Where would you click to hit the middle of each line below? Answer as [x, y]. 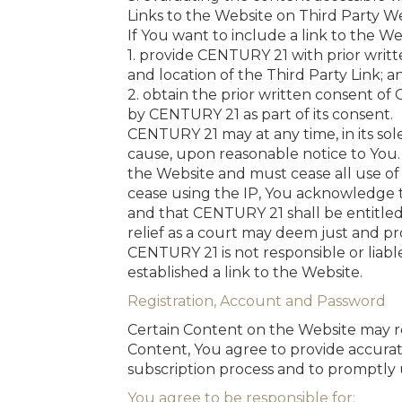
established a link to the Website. [245, 272]
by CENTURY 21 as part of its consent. [260, 114]
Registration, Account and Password [257, 301]
